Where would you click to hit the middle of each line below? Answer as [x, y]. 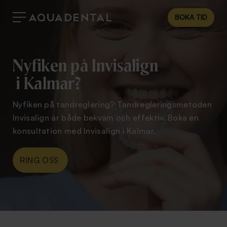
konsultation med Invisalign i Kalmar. [84, 131]
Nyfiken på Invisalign [86, 66]
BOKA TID [191, 17]
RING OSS [41, 160]
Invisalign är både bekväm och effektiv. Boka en [106, 118]
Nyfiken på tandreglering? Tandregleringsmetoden [112, 104]
